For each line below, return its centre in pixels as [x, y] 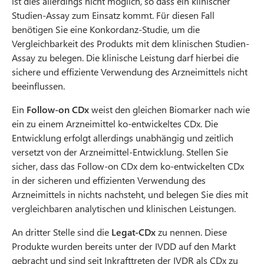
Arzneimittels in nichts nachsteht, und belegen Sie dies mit [130, 194]
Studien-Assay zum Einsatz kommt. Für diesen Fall [113, 15]
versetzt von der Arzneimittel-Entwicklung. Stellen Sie [120, 151]
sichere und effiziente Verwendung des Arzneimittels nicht [130, 71]
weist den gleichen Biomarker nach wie [169, 109]
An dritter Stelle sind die [62, 232]
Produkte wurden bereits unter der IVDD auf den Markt [124, 246]
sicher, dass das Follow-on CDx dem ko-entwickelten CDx [128, 166]
